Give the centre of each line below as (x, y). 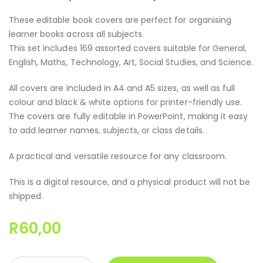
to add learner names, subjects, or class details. (107, 131)
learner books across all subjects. (77, 34)
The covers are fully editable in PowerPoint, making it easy (129, 117)
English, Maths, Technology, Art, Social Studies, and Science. (131, 63)
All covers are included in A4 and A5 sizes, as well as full (122, 88)
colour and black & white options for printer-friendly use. (126, 102)
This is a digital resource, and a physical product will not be (130, 182)
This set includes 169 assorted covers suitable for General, (128, 48)
